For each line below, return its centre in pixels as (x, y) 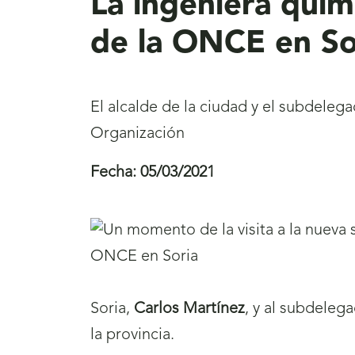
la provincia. (132, 336)
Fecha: (113, 173)
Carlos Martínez (189, 309)
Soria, (112, 309)
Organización (137, 134)
